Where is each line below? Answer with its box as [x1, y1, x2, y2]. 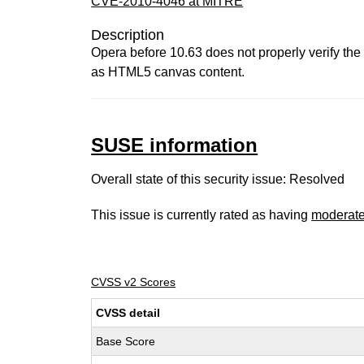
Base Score [96, 335, 156, 348]
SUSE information [91, 134, 258, 156]
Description [91, 27, 165, 43]
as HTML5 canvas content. [91, 65, 245, 79]
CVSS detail [96, 306, 161, 319]
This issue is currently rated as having [91, 208, 312, 222]
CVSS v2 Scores [91, 275, 176, 288]
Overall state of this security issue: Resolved [91, 172, 345, 186]
